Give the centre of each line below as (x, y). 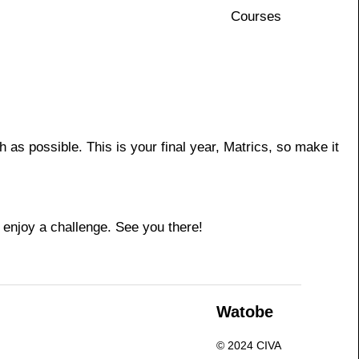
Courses (256, 16)
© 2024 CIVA (248, 346)
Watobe (244, 312)
